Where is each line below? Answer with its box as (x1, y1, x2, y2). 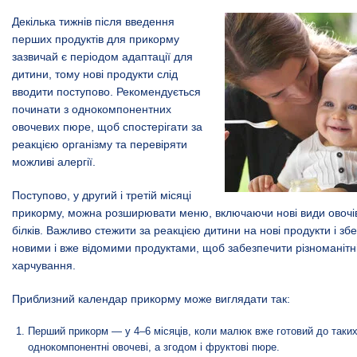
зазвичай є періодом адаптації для (12, 49, 193, 63)
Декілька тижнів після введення (12, 14, 175, 28)
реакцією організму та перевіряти (12, 137, 187, 151)
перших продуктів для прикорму (12, 32, 179, 45)
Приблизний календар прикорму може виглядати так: (12, 292, 290, 305)
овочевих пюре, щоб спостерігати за (12, 120, 202, 133)
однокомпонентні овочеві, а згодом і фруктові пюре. (28, 340, 280, 353)
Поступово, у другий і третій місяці (12, 188, 191, 202)
